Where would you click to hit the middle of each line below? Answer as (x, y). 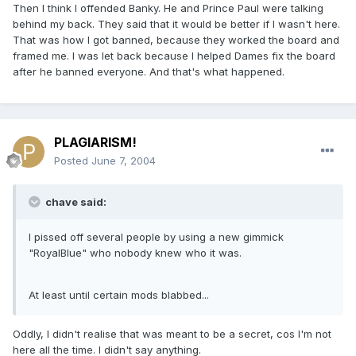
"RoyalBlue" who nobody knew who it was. (135, 253)
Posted (73, 161)
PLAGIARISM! (95, 143)
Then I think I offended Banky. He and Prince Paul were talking (168, 8)
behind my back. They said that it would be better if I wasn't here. (176, 24)
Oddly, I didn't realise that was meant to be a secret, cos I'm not (172, 334)
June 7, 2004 (124, 161)
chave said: (75, 202)
